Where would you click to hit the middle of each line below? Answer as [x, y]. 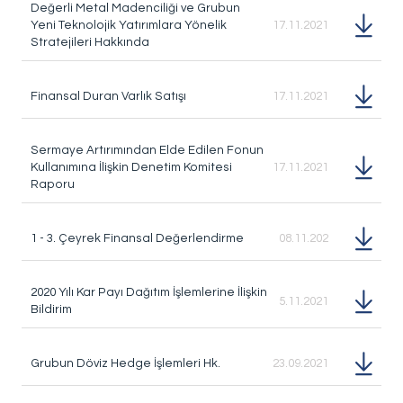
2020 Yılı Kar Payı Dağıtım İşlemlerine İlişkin [149, 292]
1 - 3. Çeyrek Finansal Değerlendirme [137, 238]
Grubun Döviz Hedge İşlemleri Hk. [125, 363]
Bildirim [51, 309]
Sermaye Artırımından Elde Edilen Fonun [147, 150]
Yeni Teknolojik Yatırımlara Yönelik [129, 25]
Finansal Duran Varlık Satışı [108, 96]
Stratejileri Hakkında [90, 42]
